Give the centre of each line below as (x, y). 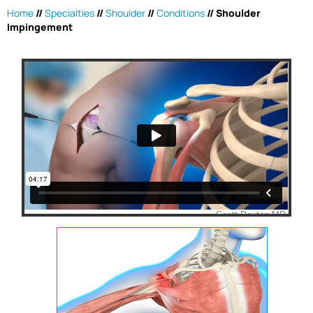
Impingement (40, 27)
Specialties (70, 13)
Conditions (181, 13)
